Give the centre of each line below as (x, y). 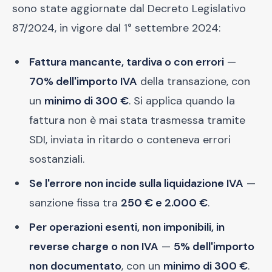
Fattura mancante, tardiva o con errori (127, 62)
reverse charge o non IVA (94, 246)
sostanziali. (57, 159)
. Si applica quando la (182, 101)
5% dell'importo (214, 246)
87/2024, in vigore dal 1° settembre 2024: (116, 28)
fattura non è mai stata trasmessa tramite (137, 120)
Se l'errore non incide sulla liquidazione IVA (136, 183)
